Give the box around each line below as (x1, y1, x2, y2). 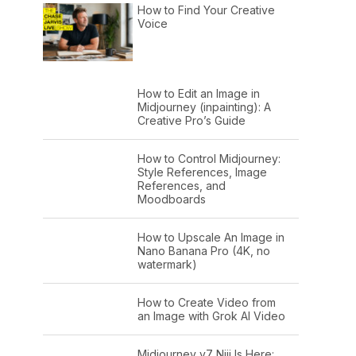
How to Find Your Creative (137, 3, 275, 17)
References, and (137, 179, 226, 193)
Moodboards (137, 192, 206, 207)
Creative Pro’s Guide (137, 114, 246, 128)
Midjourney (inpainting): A (137, 100, 271, 114)
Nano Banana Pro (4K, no (137, 244, 270, 258)
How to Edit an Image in (137, 87, 260, 101)
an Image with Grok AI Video (137, 309, 285, 323)
